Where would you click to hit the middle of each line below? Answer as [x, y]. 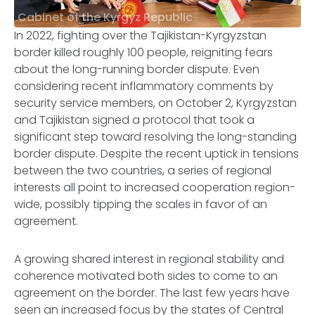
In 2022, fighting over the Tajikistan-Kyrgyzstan [140, 36]
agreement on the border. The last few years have [152, 293]
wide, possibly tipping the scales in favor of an [141, 204]
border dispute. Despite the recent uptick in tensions [156, 154]
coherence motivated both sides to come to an [146, 276]
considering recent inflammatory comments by [144, 86]
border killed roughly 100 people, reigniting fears [143, 52]
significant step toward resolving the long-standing [155, 137]
